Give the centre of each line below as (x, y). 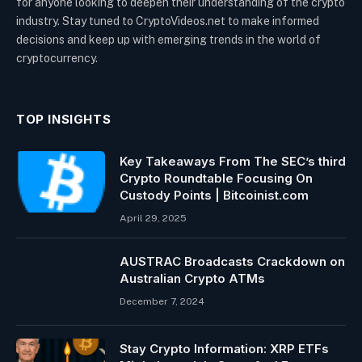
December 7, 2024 (162, 301)
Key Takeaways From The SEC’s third (233, 161)
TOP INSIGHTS (64, 119)
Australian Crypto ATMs (192, 278)
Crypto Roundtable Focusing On (216, 178)
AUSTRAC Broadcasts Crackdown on (232, 261)
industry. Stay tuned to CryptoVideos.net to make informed (168, 21)
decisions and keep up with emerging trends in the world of (168, 39)
